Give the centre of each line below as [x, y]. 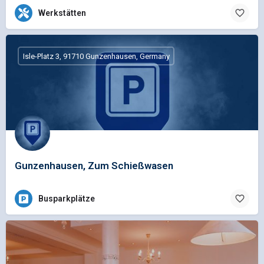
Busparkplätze [67, 198]
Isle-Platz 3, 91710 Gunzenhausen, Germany [96, 56]
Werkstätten [62, 13]
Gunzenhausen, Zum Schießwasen [94, 166]
